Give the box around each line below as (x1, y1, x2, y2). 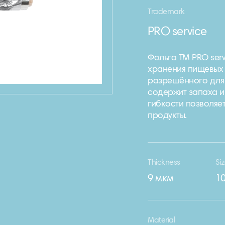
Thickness (148, 159, 180, 167)
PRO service (148, 26, 207, 38)
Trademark (148, 8, 185, 16)
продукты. (148, 111, 187, 121)
